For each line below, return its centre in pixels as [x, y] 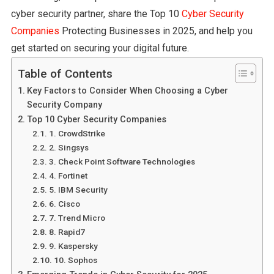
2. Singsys [68, 147]
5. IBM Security [78, 189]
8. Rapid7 [67, 231]
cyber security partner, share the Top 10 [96, 13]
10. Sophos [75, 260]
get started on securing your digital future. [100, 48]
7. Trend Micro [77, 217]
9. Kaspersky [73, 246]
